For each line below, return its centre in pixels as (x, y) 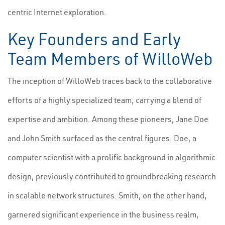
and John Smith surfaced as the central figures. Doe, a (102, 138)
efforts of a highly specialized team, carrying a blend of (104, 100)
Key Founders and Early (94, 39)
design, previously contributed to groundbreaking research (112, 176)
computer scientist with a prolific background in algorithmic (111, 157)
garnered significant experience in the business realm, (103, 214)
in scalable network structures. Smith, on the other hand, (107, 195)
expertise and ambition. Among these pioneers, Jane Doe (108, 119)
